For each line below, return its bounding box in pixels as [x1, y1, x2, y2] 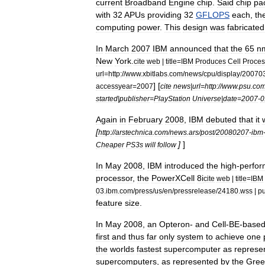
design [183, 22, 208, 32]
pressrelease [174, 187, 216, 195]
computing [96, 22, 135, 32]
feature [96, 198, 122, 208]
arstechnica [115, 128, 153, 136]
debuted [206, 115, 237, 124]
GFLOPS [196, 10, 230, 20]
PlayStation [154, 95, 190, 102]
